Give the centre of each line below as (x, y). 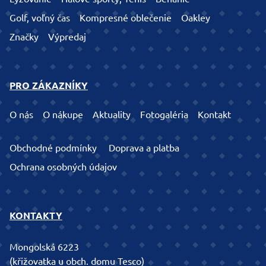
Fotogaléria (164, 114)
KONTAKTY (36, 215)
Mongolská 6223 (44, 247)
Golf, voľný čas (40, 18)
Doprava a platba (144, 148)
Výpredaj (67, 37)
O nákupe (63, 114)
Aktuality (112, 114)
